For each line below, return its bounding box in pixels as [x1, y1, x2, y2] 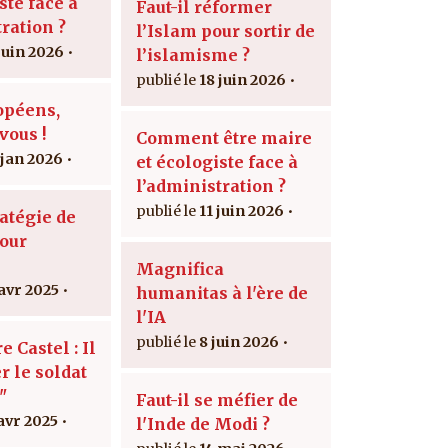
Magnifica [136, 258, 224, 279]
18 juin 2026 [199, 70, 286, 89]
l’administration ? [136, 175, 286, 196]
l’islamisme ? [136, 44, 250, 65]
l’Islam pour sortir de [136, 20, 315, 41]
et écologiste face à [136, 151, 298, 172]
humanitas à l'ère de [136, 282, 308, 303]
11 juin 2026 [199, 201, 284, 220]
